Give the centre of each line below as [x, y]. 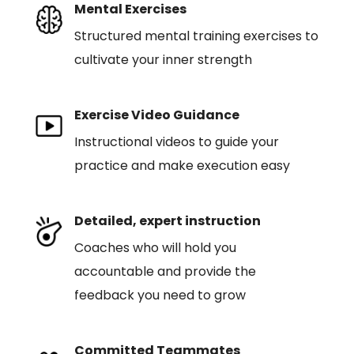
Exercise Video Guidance [156, 115]
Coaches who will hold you [155, 248]
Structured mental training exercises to [196, 36]
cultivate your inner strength [163, 60]
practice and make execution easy [182, 166]
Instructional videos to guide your [176, 142]
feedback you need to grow [160, 295]
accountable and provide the [165, 271]
